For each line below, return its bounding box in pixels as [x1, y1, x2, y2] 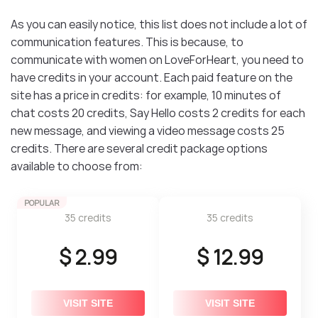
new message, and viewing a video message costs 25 [11, 122, 285, 138]
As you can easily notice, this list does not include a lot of [11, 16, 307, 32]
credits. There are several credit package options [11, 140, 268, 156]
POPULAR [24, 197, 60, 208]
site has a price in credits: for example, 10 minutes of [11, 87, 281, 103]
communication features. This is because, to [11, 33, 243, 50]
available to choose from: [11, 158, 143, 174]
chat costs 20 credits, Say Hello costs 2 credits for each [11, 104, 305, 121]
